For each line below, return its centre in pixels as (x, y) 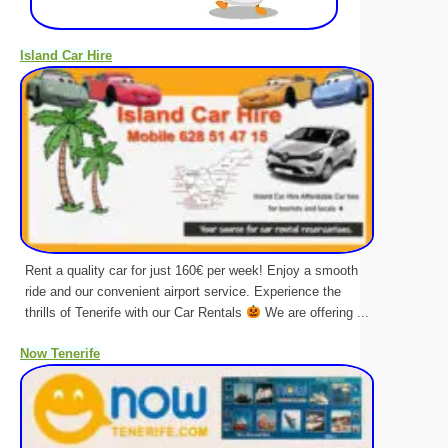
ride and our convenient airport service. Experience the (183, 291)
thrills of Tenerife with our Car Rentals (135, 312)
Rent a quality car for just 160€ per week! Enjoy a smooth (191, 270)
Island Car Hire (66, 55)
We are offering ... (314, 312)
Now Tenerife (60, 353)
